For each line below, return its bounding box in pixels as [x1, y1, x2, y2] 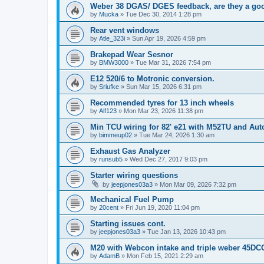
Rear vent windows [90, 25, 159, 35]
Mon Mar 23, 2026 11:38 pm [124, 107, 203, 114]
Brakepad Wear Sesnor [90, 49, 173, 59]
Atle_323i [99, 34, 125, 42]
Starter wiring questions [90, 170, 178, 180]
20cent [99, 203, 118, 211]
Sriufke [99, 82, 119, 90]
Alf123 [99, 107, 117, 114]
